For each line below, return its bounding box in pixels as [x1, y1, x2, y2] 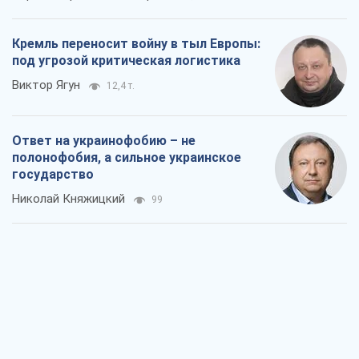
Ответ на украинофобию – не [12, 133, 196, 149]
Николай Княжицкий [12, 192, 125, 207]
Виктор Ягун [12, 78, 80, 93]
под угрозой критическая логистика [12, 53, 240, 69]
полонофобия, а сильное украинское [12, 150, 241, 166]
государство [12, 167, 94, 183]
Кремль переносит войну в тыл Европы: [12, 36, 260, 52]
